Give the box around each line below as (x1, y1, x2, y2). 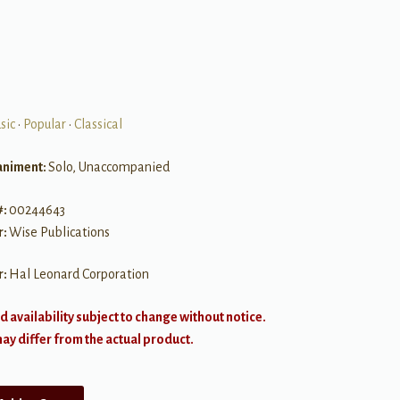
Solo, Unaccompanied (47, 160, 170, 175)
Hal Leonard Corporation (8, 267, 149, 282)
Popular (22, 117, 66, 132)
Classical (73, 117, 122, 132)
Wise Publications (8, 224, 110, 239)
